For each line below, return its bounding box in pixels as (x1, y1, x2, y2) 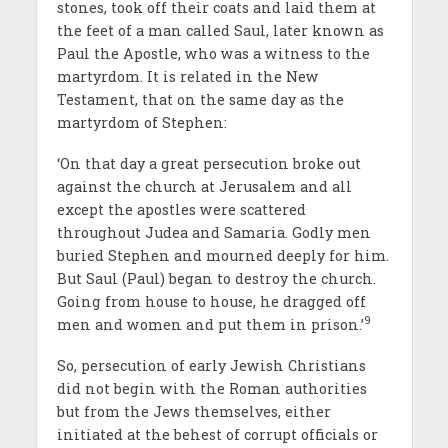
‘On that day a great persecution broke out (56, 153, 361, 173)
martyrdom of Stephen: (56, 112, 227, 132)
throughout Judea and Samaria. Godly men (56, 222, 371, 242)
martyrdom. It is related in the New (56, 66, 319, 86)
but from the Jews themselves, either (56, 401, 331, 421)
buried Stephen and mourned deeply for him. (56, 245, 389, 265)
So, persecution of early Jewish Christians (56, 355, 366, 375)
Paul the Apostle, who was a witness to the (56, 43, 370, 63)
